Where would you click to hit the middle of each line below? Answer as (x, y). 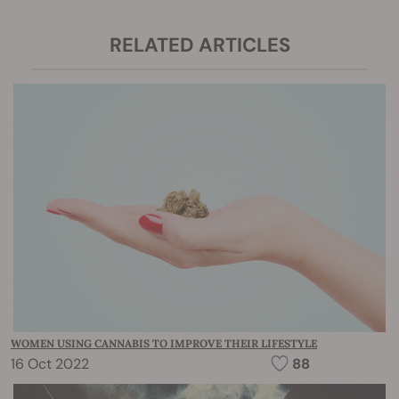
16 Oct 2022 (50, 363)
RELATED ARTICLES (199, 45)
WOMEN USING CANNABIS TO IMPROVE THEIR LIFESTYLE (164, 343)
